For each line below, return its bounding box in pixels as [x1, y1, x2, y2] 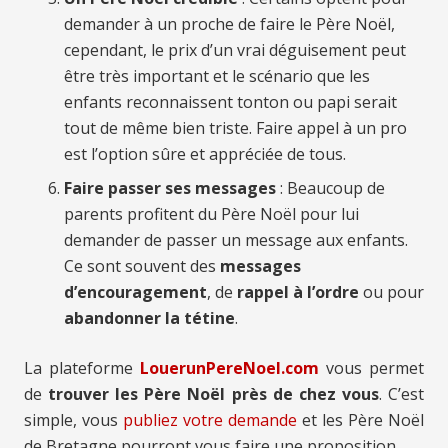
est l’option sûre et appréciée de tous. [64, 143, 346, 166]
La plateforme [24, 357, 140, 380]
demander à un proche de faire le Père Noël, [64, 13, 395, 36]
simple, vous [24, 409, 123, 432]
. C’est [378, 383, 425, 406]
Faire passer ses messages [64, 177, 276, 200]
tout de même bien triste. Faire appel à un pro [64, 117, 407, 140]
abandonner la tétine [64, 307, 235, 330]
